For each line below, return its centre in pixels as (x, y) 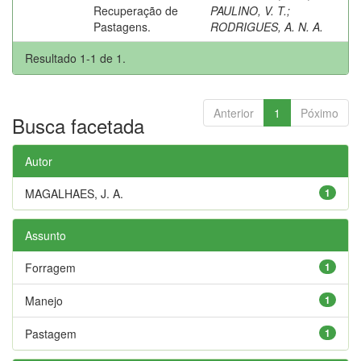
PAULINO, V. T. (249, 10)
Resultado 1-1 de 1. (75, 58)
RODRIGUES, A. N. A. (267, 26)
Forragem (50, 267)
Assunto (46, 235)
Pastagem (51, 333)
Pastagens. (122, 26)
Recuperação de (136, 10)
